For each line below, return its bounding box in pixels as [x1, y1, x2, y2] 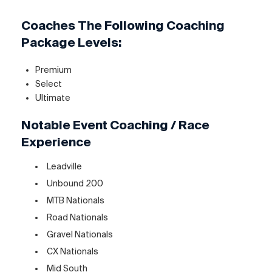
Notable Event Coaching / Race [21, 117, 209, 132]
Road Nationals [47, 212, 109, 222]
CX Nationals [47, 246, 99, 256]
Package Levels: [21, 35, 121, 50]
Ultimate [35, 93, 71, 103]
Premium [35, 65, 72, 75]
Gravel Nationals [47, 229, 114, 239]
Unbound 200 [47, 178, 104, 188]
